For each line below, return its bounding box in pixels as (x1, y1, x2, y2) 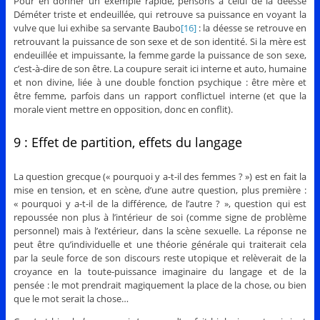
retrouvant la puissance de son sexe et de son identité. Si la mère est (13, 35, 307, 49)
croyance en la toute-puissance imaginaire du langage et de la (13, 265, 307, 279)
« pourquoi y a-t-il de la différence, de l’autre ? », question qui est (13, 197, 307, 211)
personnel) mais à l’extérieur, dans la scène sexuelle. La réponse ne (13, 224, 307, 238)
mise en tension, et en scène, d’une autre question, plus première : (13, 184, 307, 197)
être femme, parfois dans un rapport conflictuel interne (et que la (13, 89, 307, 103)
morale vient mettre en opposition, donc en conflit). (13, 103, 233, 116)
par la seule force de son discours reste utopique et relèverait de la (13, 251, 307, 265)
